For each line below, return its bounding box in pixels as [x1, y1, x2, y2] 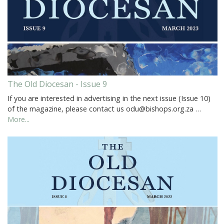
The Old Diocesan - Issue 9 [7, 78, 107, 90]
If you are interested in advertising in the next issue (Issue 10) [7, 93, 210, 103]
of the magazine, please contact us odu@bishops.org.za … [7, 104, 201, 114]
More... [7, 114, 29, 124]
